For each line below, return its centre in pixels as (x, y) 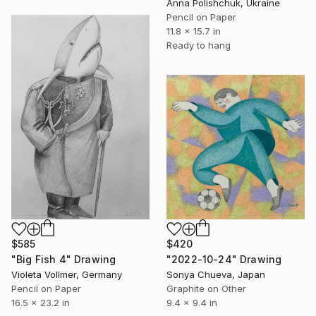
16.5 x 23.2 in (41, 302)
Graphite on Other (206, 288)
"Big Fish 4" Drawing (64, 259)
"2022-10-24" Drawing (224, 259)
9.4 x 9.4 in (192, 302)
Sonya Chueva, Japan (216, 274)
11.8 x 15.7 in (194, 31)
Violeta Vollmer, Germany (67, 274)
